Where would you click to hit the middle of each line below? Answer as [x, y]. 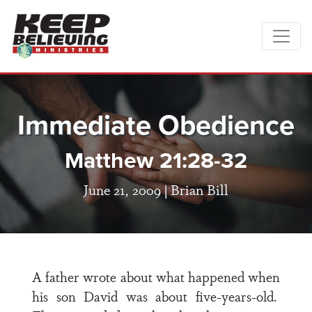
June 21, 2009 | [127, 189]
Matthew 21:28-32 [156, 160]
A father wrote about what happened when [156, 276]
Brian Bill [200, 189]
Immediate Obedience [156, 125]
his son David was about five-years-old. [156, 296]
